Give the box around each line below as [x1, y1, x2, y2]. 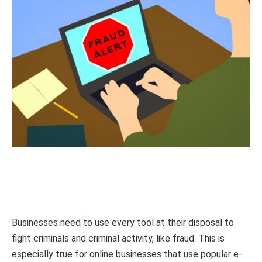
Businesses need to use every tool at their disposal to [12, 217, 234, 229]
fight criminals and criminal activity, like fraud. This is [12, 233, 225, 244]
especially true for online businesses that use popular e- [12, 249, 242, 260]
